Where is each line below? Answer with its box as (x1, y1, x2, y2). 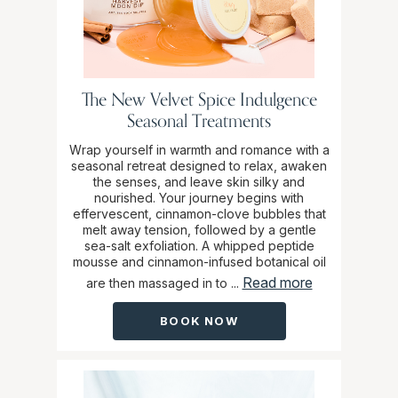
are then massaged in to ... (85, 275, 239, 291)
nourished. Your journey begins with (94, 190, 304, 206)
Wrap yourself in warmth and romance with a (68, 142, 330, 158)
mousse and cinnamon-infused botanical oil (72, 254, 326, 270)
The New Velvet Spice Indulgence (81, 88, 317, 111)
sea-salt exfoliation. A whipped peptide (84, 238, 314, 254)
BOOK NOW (160, 314, 238, 329)
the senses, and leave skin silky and (93, 174, 305, 190)
